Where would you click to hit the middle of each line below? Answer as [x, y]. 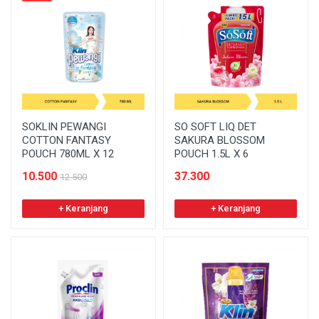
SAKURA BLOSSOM [220, 140]
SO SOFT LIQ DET [215, 126]
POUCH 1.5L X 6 [211, 153]
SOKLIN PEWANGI [64, 126]
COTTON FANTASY [67, 140]
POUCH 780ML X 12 [68, 153]
